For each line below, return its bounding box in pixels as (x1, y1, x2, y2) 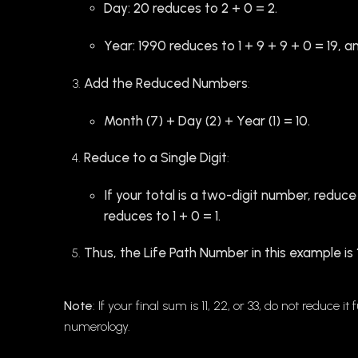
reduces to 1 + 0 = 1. (104, 208, 221, 225)
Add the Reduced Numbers (84, 75, 248, 92)
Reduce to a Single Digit (84, 149, 227, 166)
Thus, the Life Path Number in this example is (84, 245, 356, 261)
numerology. (64, 319, 130, 335)
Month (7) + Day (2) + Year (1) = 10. (104, 113, 310, 129)
